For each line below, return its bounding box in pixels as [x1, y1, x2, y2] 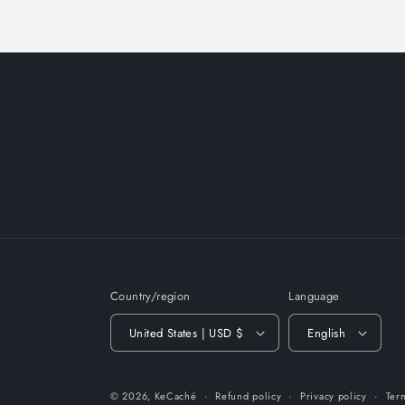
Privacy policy [300, 389, 367, 403]
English [307, 324, 346, 342]
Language [288, 287, 340, 305]
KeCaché [154, 389, 197, 403]
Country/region [110, 287, 191, 305]
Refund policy [215, 389, 282, 403]
